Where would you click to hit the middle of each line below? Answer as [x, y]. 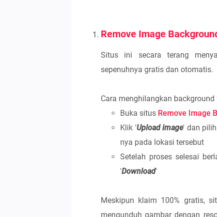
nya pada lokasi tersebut [162, 142]
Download [139, 171]
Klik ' [128, 128]
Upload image [160, 128]
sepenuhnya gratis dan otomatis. [157, 70]
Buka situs [139, 113]
